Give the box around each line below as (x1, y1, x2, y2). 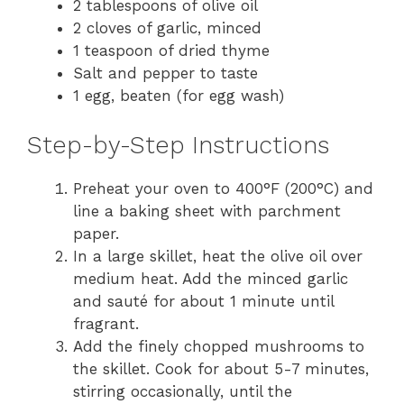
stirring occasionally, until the (73, 381, 292, 400)
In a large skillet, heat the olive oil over (73, 246, 363, 265)
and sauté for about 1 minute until (73, 291, 334, 310)
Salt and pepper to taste (73, 64, 258, 83)
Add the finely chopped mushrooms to (73, 336, 364, 355)
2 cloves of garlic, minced (73, 19, 262, 38)
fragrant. (73, 314, 139, 333)
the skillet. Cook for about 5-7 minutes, (73, 359, 369, 378)
